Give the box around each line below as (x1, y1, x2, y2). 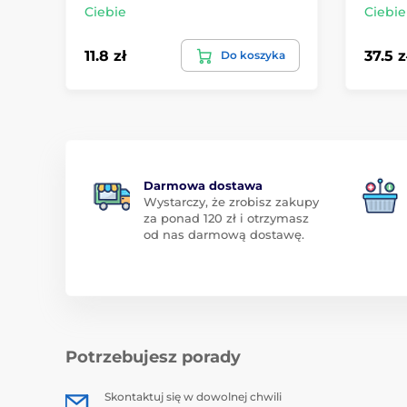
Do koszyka (220, 48, 285, 63)
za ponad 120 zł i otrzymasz (144, 211, 309, 226)
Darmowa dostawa (144, 178, 263, 194)
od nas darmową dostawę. (144, 227, 304, 243)
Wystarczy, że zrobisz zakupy (144, 194, 319, 210)
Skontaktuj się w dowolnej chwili (104, 390, 282, 404)
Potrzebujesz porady (65, 347, 241, 368)
